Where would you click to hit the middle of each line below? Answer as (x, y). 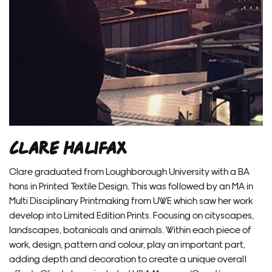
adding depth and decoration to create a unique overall (128, 258)
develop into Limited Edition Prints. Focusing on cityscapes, (131, 214)
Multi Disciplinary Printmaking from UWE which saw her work (131, 200)
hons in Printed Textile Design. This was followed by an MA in (131, 185)
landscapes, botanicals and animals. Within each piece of (130, 229)
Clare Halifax (68, 148)
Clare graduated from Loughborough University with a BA (129, 171)
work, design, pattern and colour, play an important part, (127, 243)
